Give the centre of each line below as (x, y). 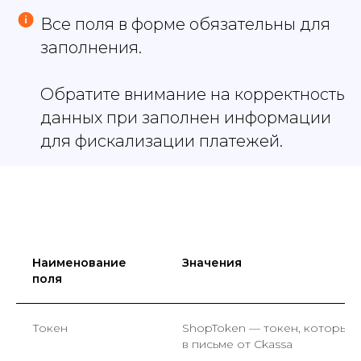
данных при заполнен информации (186, 118)
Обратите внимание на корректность (193, 95)
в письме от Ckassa (237, 344)
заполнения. (91, 48)
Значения (212, 263)
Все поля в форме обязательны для (185, 25)
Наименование (79, 263)
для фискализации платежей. (162, 141)
